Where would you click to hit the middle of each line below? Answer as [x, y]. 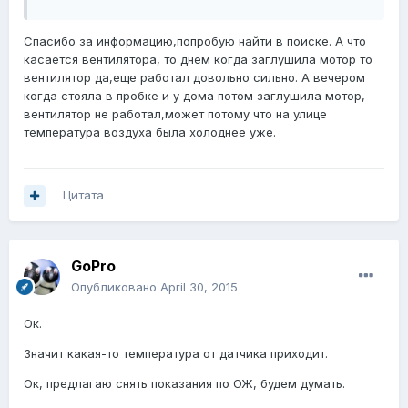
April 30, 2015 [199, 287]
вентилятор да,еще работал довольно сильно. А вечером [194, 78]
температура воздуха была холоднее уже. [150, 133]
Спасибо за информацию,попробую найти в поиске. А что [195, 41]
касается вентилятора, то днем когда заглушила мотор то [198, 60]
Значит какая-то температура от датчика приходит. [176, 354]
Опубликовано [116, 287]
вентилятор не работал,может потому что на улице [175, 114]
